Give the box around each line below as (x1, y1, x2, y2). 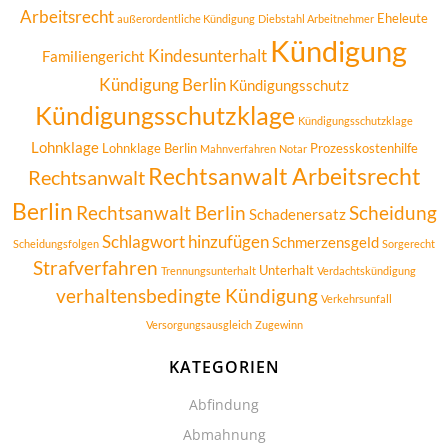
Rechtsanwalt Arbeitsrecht (147, 162, 421, 190)
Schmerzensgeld (272, 233, 379, 251)
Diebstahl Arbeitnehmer (258, 12, 374, 25)
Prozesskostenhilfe (309, 140, 418, 156)
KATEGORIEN (168, 356, 280, 378)
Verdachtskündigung (316, 264, 416, 277)
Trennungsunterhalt (160, 264, 256, 277)
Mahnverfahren (199, 142, 276, 155)
